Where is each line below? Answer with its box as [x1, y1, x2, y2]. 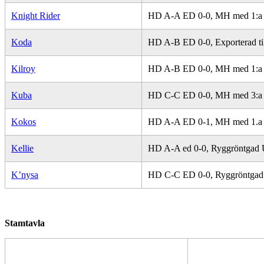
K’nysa [11, 170, 38, 180]
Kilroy [11, 64, 35, 74]
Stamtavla [5, 218, 45, 228]
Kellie [11, 143, 34, 153]
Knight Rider [11, 11, 60, 21]
